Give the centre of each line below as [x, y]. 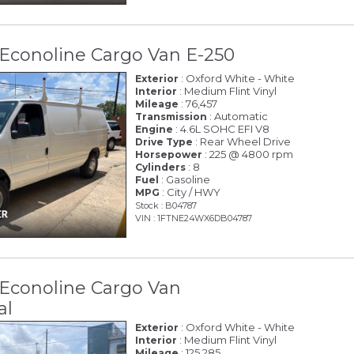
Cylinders [161, 167]
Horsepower [169, 154]
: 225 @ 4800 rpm [248, 154]
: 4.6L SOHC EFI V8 [222, 128]
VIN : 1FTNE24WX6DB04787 [194, 218]
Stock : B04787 [166, 205]
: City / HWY [190, 192]
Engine [154, 129]
